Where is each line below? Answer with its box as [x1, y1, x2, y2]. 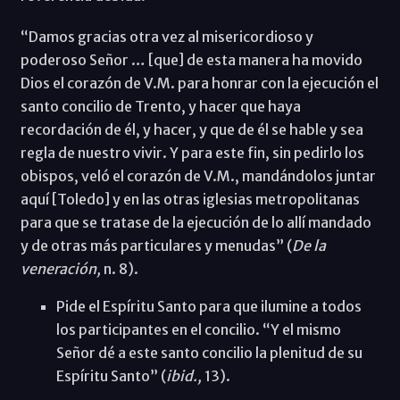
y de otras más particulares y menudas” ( [20, 236, 292, 254]
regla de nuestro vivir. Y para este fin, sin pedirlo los [20, 143, 364, 162]
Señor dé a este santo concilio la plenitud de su [55, 343, 362, 362]
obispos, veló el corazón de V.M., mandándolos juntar [20, 166, 376, 185]
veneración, [20, 259, 104, 278]
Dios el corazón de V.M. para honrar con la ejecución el [20, 73, 379, 92]
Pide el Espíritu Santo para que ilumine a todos [55, 296, 362, 315]
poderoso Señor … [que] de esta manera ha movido [20, 50, 362, 69]
